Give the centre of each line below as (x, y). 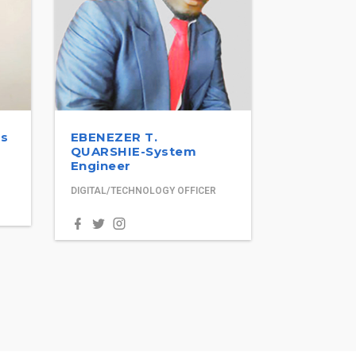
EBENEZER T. (114, 137)
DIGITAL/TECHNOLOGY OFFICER (143, 190)
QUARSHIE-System (133, 151)
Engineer (101, 165)
